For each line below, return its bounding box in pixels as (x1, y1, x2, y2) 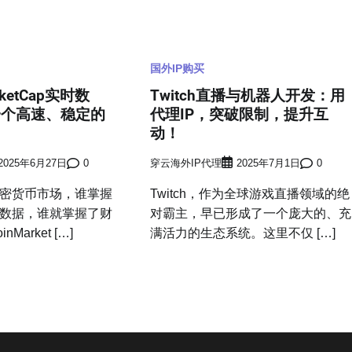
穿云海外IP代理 (150, 157, 222, 169)
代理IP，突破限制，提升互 (150, 105, 329, 124)
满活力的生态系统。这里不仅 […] (150, 225, 336, 240)
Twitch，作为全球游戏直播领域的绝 (150, 186, 350, 200)
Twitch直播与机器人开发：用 (150, 86, 346, 105)
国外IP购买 (150, 62, 205, 75)
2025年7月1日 (236, 157, 301, 169)
